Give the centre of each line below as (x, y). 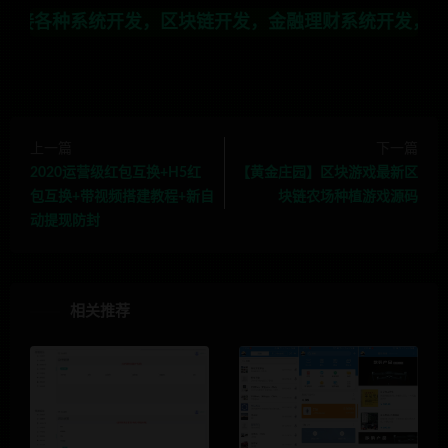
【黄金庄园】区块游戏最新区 (327, 172)
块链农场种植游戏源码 (348, 196)
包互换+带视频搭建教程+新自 (122, 196)
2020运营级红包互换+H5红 (115, 172)
